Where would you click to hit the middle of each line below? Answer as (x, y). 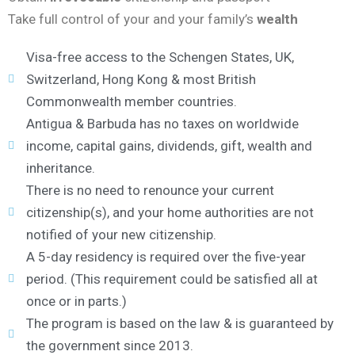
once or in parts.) (76, 301)
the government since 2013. (109, 345)
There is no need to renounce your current (150, 190)
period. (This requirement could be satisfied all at (172, 279)
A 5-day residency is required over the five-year (166, 257)
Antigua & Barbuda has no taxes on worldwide (162, 124)
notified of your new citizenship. (121, 235)
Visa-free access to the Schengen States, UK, (160, 57)
